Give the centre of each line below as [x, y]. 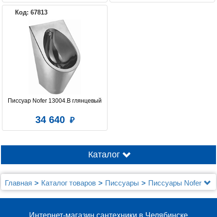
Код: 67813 [31, 13]
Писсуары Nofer [175, 183]
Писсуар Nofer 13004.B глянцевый [55, 101]
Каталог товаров [69, 183]
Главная [18, 183]
